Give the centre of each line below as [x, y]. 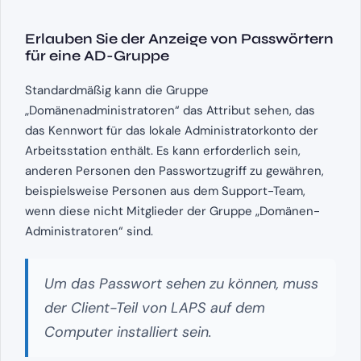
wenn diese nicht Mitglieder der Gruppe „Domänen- [172, 212]
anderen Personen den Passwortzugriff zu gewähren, [174, 171]
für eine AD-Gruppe [97, 56]
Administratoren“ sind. [89, 232]
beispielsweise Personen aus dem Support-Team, [165, 191]
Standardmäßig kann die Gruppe [117, 91]
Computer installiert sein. [128, 332]
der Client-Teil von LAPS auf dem [155, 308]
